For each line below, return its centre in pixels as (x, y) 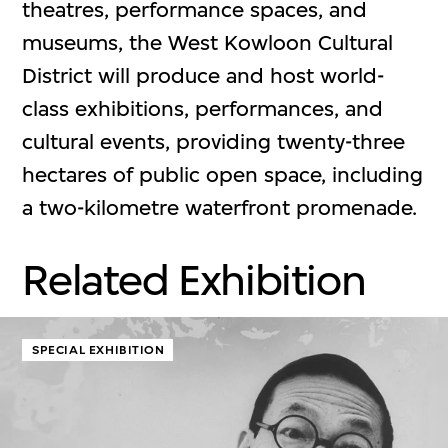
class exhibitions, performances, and (203, 109)
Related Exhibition (194, 281)
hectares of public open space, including (223, 175)
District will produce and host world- (203, 76)
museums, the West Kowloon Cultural (208, 43)
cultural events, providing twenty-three (214, 142)
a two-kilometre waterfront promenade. (220, 208)
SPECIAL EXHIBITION (98, 350)
